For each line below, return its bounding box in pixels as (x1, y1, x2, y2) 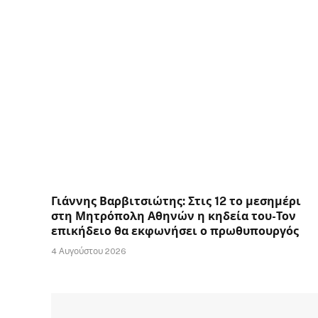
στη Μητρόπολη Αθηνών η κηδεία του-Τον (51, 209, 296, 224)
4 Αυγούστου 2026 (51, 246, 126, 257)
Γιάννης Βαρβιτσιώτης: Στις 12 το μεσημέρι (51, 194, 301, 209)
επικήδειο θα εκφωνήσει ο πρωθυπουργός (51, 224, 299, 238)
